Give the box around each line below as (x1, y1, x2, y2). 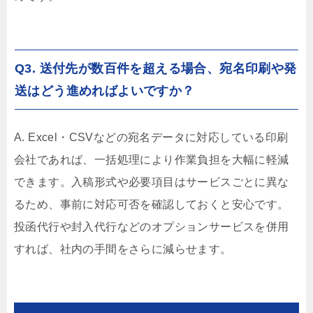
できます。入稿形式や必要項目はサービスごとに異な (14, 176, 289, 189)
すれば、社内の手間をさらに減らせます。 (14, 243, 232, 256)
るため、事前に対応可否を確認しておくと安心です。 (14, 198, 289, 211)
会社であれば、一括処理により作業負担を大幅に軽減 (14, 154, 289, 166)
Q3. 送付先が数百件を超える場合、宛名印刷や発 (15, 61, 297, 76)
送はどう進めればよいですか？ (15, 84, 195, 99)
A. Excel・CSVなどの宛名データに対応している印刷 (14, 131, 289, 144)
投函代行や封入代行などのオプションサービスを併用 (14, 221, 289, 233)
